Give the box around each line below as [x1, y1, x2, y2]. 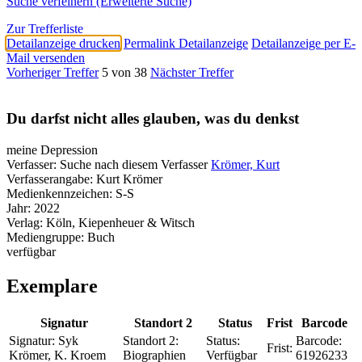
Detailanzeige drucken [6, 36, 120, 51]
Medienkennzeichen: [6, 186, 112, 200]
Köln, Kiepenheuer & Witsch [46, 215, 195, 229]
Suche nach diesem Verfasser [60, 157, 208, 171]
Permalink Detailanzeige [124, 36, 248, 51]
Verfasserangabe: [6, 171, 93, 186]
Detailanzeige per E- [251, 36, 356, 51]
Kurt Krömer [96, 171, 162, 186]
